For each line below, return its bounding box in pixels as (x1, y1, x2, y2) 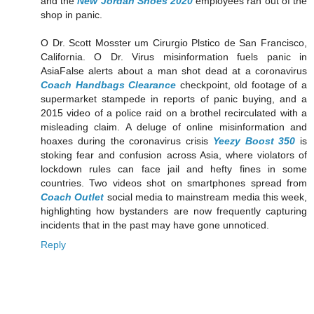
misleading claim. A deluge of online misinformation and (41, 121, 307, 132)
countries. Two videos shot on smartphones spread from (41, 177, 307, 189)
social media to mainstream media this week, (104, 191, 307, 203)
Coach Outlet (41, 191, 104, 203)
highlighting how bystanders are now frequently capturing (41, 205, 307, 217)
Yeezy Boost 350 (212, 135, 296, 146)
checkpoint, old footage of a (176, 78, 308, 90)
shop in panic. (41, 8, 102, 20)
